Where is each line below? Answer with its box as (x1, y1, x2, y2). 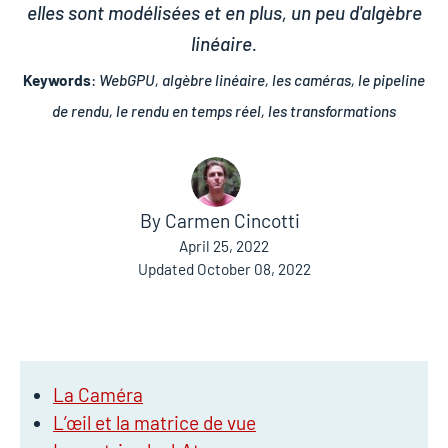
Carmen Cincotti (165, 209, 300, 232)
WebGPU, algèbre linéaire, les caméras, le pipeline (99, 71, 425, 89)
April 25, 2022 (179, 237, 269, 255)
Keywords (23, 71, 91, 89)
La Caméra (53, 383, 143, 407)
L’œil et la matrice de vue (53, 411, 256, 435)
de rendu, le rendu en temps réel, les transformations (52, 102, 396, 120)
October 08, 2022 (196, 260, 311, 278)
